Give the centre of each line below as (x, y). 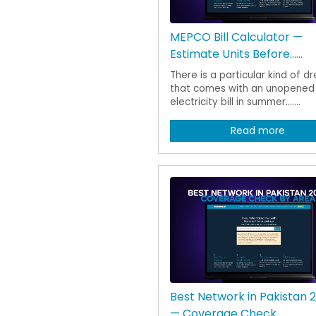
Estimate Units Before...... (236, 54)
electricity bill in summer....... (235, 102)
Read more (257, 130)
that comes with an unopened (242, 88)
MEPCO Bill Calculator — (236, 37)
